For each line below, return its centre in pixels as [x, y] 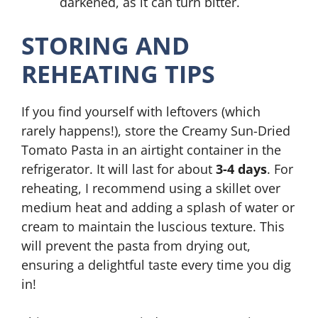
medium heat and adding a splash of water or [158, 207]
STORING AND [105, 45]
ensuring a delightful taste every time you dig [156, 265]
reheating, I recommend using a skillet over [151, 188]
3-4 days [241, 169]
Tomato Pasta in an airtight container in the [151, 150]
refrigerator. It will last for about [119, 169]
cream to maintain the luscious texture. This [153, 226]
